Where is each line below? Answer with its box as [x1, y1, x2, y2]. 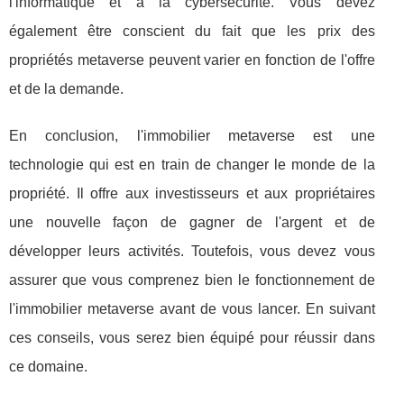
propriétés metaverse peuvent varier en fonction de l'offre [9, 51, 375, 68]
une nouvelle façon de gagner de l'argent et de [9, 214, 375, 230]
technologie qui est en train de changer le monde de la [9, 156, 375, 172]
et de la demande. [9, 80, 124, 96]
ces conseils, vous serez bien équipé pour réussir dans [9, 329, 375, 345]
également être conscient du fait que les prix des [9, 23, 375, 39]
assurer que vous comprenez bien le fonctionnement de [9, 271, 375, 288]
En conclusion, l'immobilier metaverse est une [9, 127, 375, 143]
